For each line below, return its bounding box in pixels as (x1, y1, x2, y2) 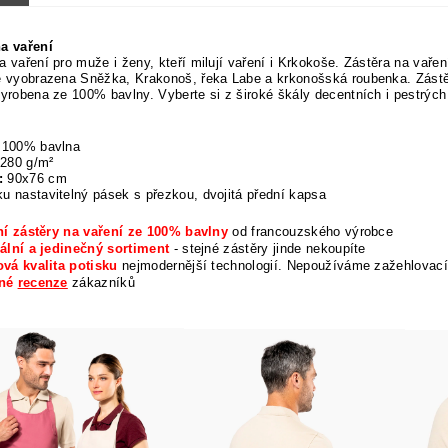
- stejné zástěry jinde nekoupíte (173, 240, 366, 256)
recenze (17, 274, 68, 290)
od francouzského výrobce (232, 223, 394, 239)
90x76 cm (2, 170, 67, 186)
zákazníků (72, 274, 136, 290)
